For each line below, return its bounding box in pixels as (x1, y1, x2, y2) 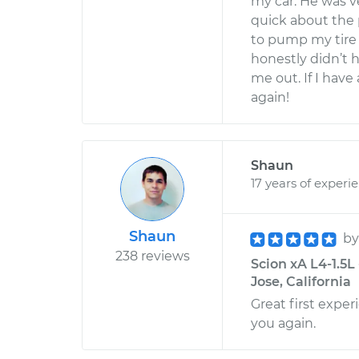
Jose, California (251, 274, 351, 289)
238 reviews (115, 248, 190, 264)
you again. (251, 316, 316, 331)
